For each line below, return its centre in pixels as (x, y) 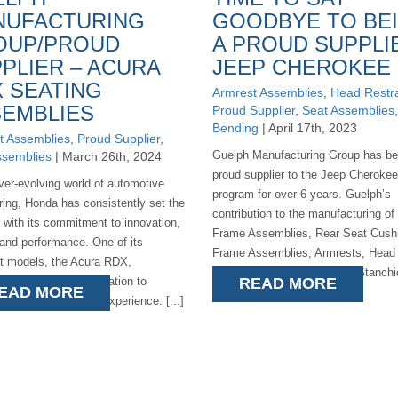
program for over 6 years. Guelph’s (301, 194)
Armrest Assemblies (267, 92)
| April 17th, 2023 (307, 128)
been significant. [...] (265, 292)
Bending (235, 128)
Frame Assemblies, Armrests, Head (303, 253)
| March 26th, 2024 (107, 156)
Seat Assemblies (348, 110)
